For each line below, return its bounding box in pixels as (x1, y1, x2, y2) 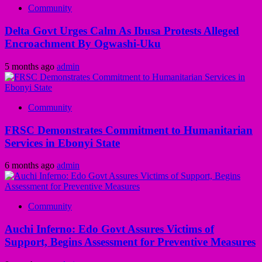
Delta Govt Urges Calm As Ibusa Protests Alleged (5, 25, 239, 37)
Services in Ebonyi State (5, 136, 120, 149)
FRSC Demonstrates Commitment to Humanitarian (5, 123, 253, 136)
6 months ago (5, 160, 57, 171)
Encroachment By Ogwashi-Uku (5, 37, 161, 50)
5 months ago (5, 61, 57, 71)
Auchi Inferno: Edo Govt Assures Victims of (5, 223, 214, 236)
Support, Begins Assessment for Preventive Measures (5, 236, 256, 249)
